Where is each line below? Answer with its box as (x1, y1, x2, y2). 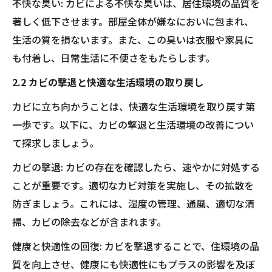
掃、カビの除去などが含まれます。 (12, 214, 166, 229)
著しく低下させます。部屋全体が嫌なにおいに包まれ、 (12, 14, 254, 29)
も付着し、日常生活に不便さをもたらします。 (12, 50, 215, 65)
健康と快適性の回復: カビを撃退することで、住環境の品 (12, 239, 259, 253)
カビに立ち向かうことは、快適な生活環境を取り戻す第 (12, 99, 255, 114)
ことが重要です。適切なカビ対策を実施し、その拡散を (12, 178, 254, 192)
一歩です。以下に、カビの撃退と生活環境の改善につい (12, 117, 254, 132)
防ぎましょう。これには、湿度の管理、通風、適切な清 (12, 196, 254, 211)
